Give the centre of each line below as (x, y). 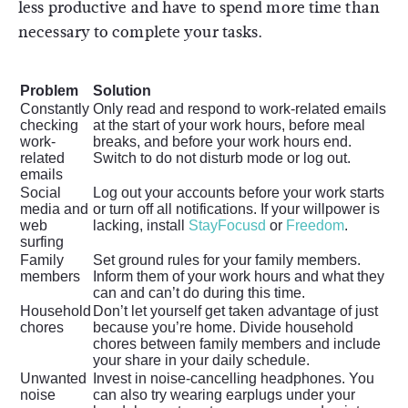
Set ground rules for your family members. (227, 260)
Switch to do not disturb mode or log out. (222, 158)
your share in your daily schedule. (201, 360)
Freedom (315, 225)
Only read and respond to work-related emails (240, 109)
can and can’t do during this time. (199, 293)
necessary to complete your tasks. (141, 32)
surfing (42, 242)
